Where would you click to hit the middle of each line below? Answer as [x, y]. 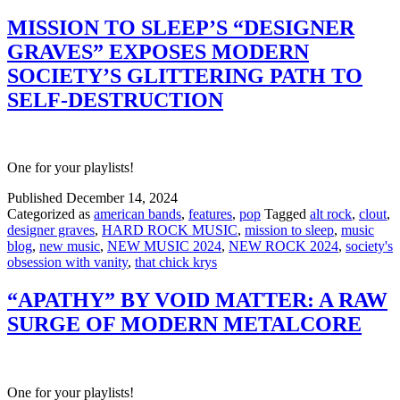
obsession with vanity [67, 262]
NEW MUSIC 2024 [164, 246]
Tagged [287, 214]
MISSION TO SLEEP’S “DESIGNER [181, 27]
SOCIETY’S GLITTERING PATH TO [185, 75]
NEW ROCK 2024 [283, 246]
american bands [137, 214]
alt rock [331, 214]
